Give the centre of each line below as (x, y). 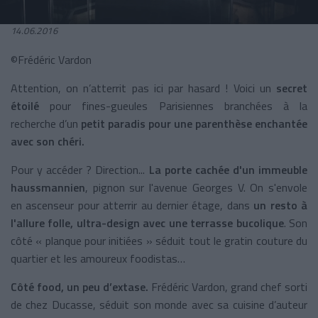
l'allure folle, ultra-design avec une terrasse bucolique (147, 223)
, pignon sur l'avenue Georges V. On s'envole (196, 187)
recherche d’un (46, 123)
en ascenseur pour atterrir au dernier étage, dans (132, 205)
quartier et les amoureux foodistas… (98, 258)
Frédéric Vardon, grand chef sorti (229, 286)
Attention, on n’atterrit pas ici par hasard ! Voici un (143, 88)
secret (292, 88)
